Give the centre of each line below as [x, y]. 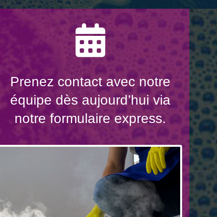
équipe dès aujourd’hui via [90, 100]
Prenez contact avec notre [90, 82]
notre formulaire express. [90, 119]
